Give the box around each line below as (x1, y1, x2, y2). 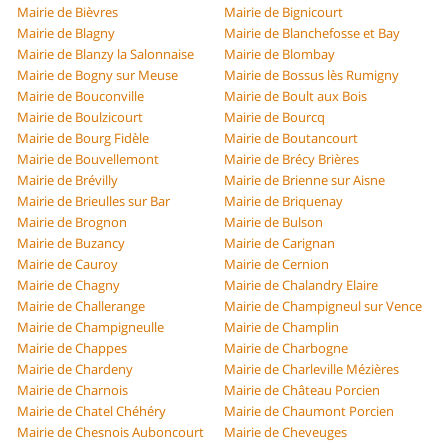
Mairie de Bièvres (17, 3, 119, 22)
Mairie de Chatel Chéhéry (17, 402, 167, 421)
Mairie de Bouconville (17, 87, 145, 106)
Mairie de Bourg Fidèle (17, 129, 150, 148)
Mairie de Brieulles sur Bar (17, 192, 171, 211)
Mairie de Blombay (224, 45, 335, 64)
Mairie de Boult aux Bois (224, 87, 367, 106)
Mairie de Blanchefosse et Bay (224, 24, 400, 43)
